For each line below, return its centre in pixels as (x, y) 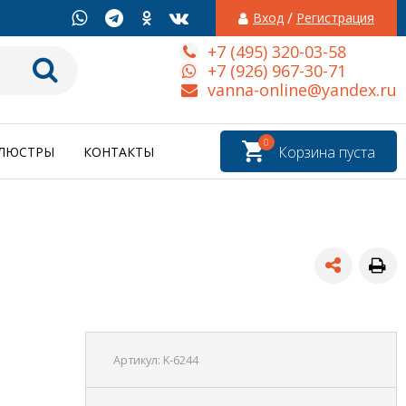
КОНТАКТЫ (119, 152)
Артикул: (138, 361)
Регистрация (335, 18)
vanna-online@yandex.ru (302, 89)
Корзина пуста (327, 153)
